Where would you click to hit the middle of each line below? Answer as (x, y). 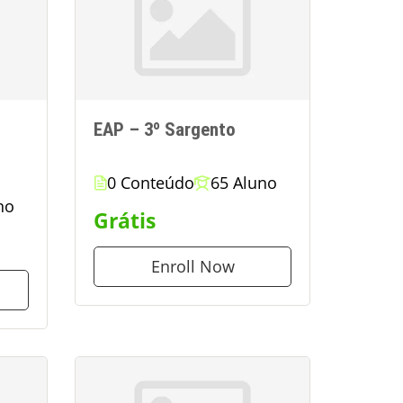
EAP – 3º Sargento (165, 130)
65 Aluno (244, 182)
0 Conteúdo (151, 182)
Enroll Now (193, 266)
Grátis (125, 220)
